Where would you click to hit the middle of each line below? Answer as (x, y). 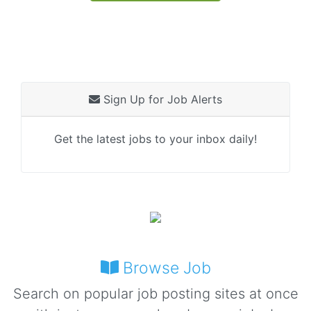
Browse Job (165, 268)
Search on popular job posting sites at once (155, 294)
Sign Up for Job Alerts (161, 99)
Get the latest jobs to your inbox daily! (155, 139)
